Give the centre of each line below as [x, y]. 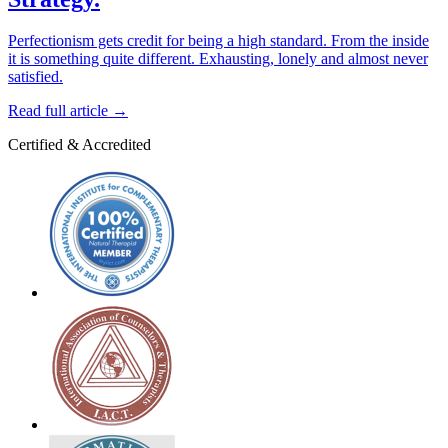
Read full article [58, 111]
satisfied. [35, 77]
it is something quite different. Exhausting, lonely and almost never [218, 59]
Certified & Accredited [79, 145]
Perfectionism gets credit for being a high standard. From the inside [218, 41]
